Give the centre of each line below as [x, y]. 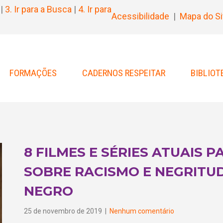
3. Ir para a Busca [38, 9]
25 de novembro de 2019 [64, 211]
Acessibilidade [140, 16]
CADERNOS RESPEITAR [124, 73]
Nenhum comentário [142, 211]
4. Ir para [95, 9]
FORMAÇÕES [33, 73]
